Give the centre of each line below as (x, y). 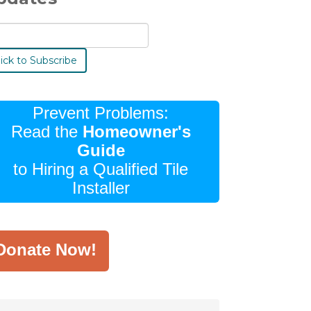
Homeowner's (136, 132)
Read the (47, 132)
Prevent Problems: (101, 113)
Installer (101, 188)
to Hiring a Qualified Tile (101, 169)
